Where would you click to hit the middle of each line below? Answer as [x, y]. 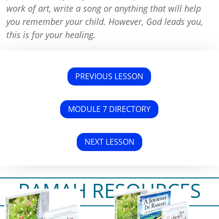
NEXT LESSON [109, 142]
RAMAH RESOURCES [109, 190]
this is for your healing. [51, 35]
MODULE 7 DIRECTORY [109, 109]
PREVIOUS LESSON [109, 77]
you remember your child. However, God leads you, [105, 22]
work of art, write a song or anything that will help [104, 9]
